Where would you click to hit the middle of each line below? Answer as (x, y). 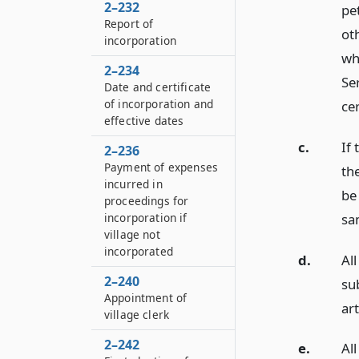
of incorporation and (159, 104)
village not (132, 234)
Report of (129, 24)
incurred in (133, 184)
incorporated (139, 251)
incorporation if (146, 218)
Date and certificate (158, 87)
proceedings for (147, 201)
